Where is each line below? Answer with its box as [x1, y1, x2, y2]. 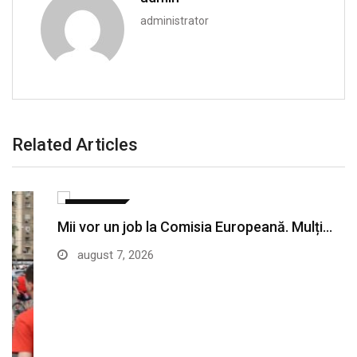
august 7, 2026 [29, 248, 108, 263]
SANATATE [28, 204, 70, 215]
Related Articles [12, 135, 138, 155]
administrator [140, 14, 209, 28]
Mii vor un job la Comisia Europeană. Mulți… [12, 218, 287, 236]
